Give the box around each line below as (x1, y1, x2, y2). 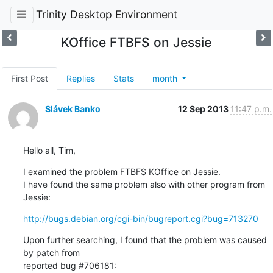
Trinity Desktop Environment (35, 8, 177, 21)
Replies (66, 73, 95, 83)
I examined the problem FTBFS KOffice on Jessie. (23, 166, 221, 177)
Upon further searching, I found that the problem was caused (23, 234, 267, 245)
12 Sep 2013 (177, 103, 230, 114)
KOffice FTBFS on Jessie (61, 34, 212, 50)
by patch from (23, 247, 82, 258)
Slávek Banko (44, 103, 101, 114)
